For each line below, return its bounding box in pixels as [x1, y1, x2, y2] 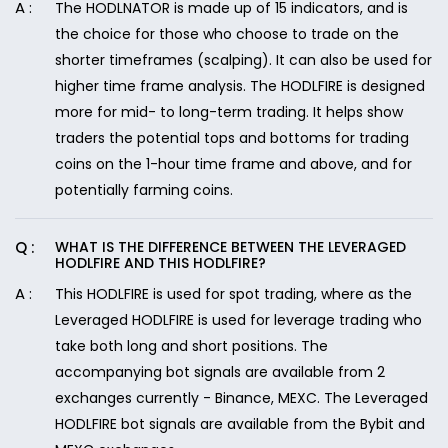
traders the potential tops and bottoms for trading [55, 128, 409, 148]
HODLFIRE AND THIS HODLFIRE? [55, 253, 266, 273]
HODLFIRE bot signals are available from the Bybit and [55, 414, 425, 434]
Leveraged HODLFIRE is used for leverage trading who [55, 310, 422, 330]
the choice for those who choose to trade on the [55, 24, 399, 44]
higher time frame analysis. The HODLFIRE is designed [55, 76, 425, 96]
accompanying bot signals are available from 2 [55, 362, 385, 382]
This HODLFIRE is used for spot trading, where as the [55, 284, 412, 304]
